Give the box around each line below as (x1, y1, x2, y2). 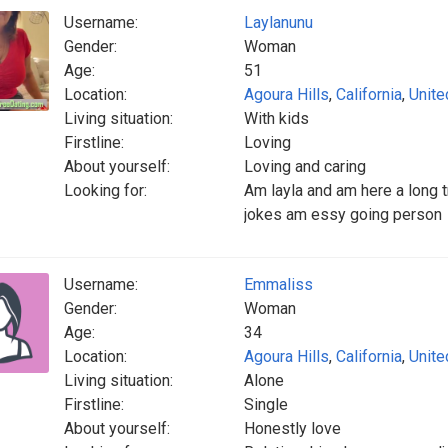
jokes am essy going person (244, 205, 442, 224)
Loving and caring (244, 157, 366, 176)
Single (244, 395, 288, 414)
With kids (244, 109, 309, 128)
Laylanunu (244, 13, 313, 32)
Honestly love (244, 419, 341, 438)
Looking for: (64, 181, 147, 200)
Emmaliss (244, 275, 313, 294)
